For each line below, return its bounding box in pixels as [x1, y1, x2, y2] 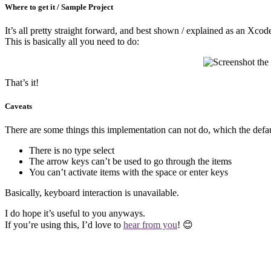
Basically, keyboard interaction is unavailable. [5, 188, 179, 198]
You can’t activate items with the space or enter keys [29, 167, 228, 178]
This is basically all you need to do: [5, 36, 139, 47]
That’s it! [5, 77, 39, 88]
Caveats [5, 102, 32, 111]
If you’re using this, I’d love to [5, 220, 123, 230]
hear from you [123, 220, 177, 230]
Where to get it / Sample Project [5, 2, 113, 11]
